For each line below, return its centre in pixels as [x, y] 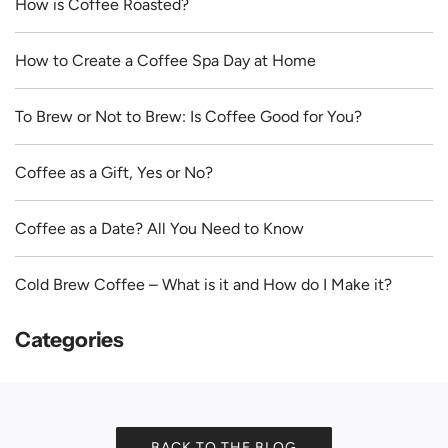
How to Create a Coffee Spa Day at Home [165, 60]
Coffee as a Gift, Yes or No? [114, 172]
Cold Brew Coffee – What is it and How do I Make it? [203, 284]
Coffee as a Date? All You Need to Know [159, 228]
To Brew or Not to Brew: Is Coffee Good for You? [188, 116]
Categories [69, 339]
